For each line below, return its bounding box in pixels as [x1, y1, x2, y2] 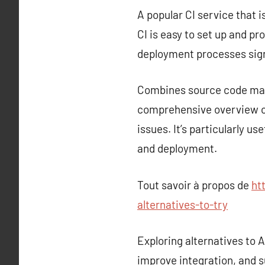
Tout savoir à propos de [137, 177, 251, 192]
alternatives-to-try [137, 197, 228, 211]
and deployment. [137, 141, 217, 155]
